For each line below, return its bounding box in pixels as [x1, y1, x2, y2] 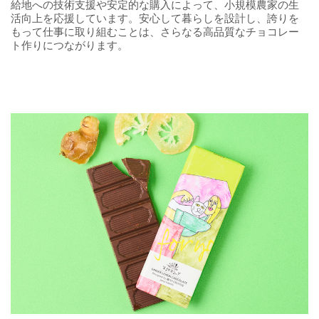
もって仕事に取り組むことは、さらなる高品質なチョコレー [11, 25, 299, 38]
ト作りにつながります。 [11, 38, 128, 51]
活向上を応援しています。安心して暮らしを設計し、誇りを [11, 11, 299, 24]
